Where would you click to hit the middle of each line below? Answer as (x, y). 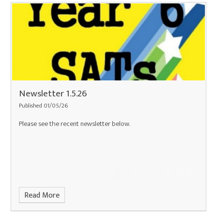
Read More (42, 195)
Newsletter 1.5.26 (53, 93)
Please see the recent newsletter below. (75, 124)
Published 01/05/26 (44, 106)
